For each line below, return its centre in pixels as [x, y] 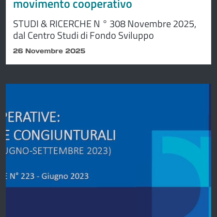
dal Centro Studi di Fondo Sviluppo [84, 35]
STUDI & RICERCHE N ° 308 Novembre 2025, [105, 23]
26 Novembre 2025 [49, 51]
